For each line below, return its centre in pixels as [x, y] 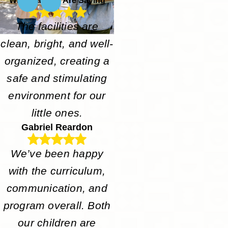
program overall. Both [57, 205]
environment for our [57, 96]
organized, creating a [57, 61]
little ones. [57, 113]
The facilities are [57, 27]
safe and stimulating [57, 79]
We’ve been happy [57, 153]
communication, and [57, 188]
